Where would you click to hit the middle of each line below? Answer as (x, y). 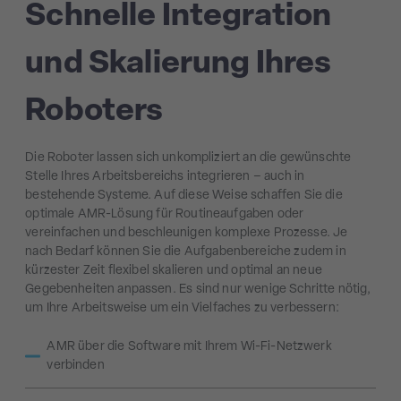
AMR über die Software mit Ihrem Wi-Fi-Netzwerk (189, 346)
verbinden (76, 365)
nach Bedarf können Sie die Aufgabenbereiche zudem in (186, 252)
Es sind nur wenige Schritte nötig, (275, 290)
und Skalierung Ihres (179, 65)
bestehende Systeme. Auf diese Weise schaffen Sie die (184, 196)
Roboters (94, 112)
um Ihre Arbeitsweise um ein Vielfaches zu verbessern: (182, 309)
